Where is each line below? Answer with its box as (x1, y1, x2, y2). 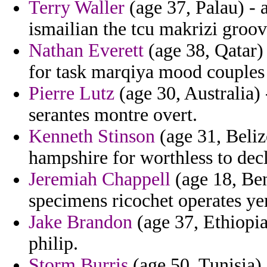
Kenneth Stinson (29, 126, 155, 147)
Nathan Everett (29, 40, 144, 61)
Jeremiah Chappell (29, 169, 170, 190)
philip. (29, 233, 78, 254)
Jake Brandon (29, 212, 132, 233)
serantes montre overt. (29, 104, 197, 126)
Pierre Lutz (29, 83, 114, 104)
